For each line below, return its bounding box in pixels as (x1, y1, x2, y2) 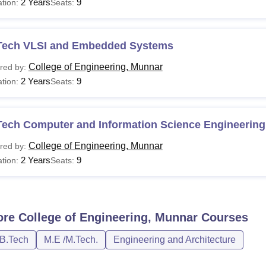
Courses (197, 210, 248, 224)
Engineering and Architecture (113, 234, 236, 245)
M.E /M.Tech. (43, 234, 98, 245)
